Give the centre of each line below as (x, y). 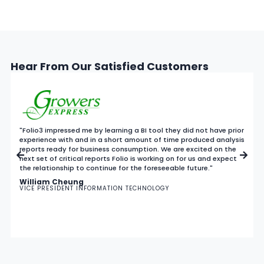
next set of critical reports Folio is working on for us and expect (128, 158)
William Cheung (52, 181)
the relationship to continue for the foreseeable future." (116, 168)
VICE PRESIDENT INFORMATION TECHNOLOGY (94, 188)
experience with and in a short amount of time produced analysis (132, 139)
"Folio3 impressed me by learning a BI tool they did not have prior (132, 130)
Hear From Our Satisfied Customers (110, 66)
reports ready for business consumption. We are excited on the (128, 149)
